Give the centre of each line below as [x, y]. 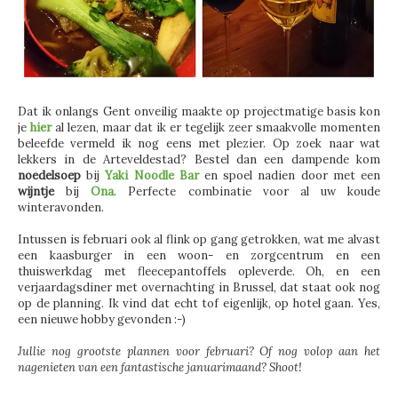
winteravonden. [61, 207]
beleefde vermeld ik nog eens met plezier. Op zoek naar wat [199, 143]
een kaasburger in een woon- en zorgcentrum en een [199, 255]
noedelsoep [52, 175]
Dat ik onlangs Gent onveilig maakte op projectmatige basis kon [199, 111]
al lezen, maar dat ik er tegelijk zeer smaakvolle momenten [216, 127]
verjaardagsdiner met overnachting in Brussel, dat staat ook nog [199, 287]
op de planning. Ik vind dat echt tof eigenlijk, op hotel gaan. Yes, [199, 303]
